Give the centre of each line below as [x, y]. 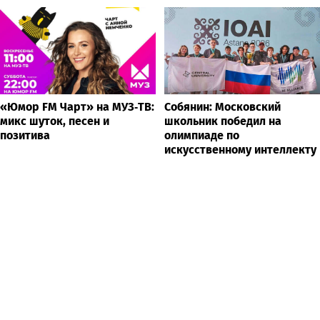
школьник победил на [223, 121]
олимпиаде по [202, 136]
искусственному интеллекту [240, 150]
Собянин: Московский [222, 107]
